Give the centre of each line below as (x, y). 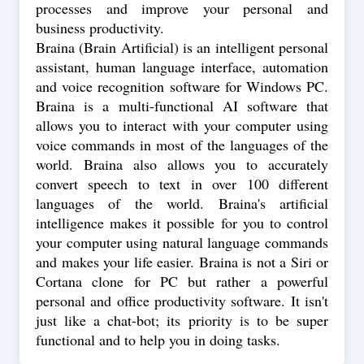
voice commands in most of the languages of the (182, 145)
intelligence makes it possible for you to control (182, 223)
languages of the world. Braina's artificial (182, 203)
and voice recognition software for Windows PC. (182, 86)
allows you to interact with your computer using (182, 125)
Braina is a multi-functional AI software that (182, 106)
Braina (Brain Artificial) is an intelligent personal (182, 47)
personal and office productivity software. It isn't (182, 301)
